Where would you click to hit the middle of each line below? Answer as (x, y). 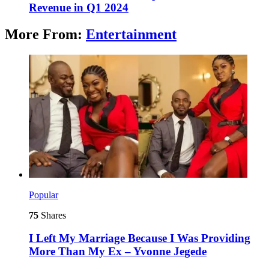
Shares (52, 215)
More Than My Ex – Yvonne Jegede (118, 252)
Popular (44, 195)
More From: (45, 34)
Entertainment (131, 34)
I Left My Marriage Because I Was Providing (140, 238)
